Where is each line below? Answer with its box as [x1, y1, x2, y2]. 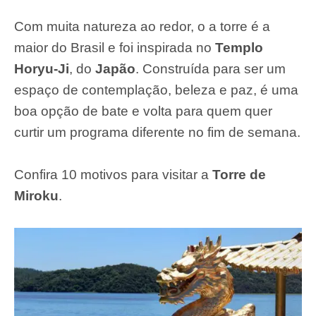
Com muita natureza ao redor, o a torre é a [14, 19, 270, 35]
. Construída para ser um [135, 61, 286, 77]
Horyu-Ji [14, 61, 69, 77]
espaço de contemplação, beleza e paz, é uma [14, 83, 298, 98]
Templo [215, 40, 263, 56]
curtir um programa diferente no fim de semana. [14, 125, 300, 140]
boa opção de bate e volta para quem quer [14, 104, 272, 119]
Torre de [212, 167, 266, 183]
